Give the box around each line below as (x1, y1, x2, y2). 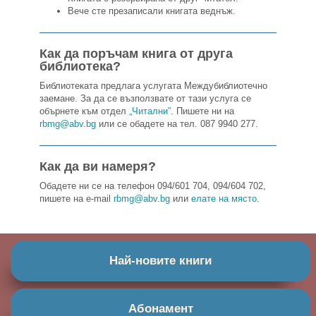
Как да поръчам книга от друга (39, 47, 233, 61)
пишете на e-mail (39, 193, 114, 204)
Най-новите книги (109, 254, 212, 267)
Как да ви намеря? (39, 159, 157, 174)
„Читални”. (129, 106, 174, 116)
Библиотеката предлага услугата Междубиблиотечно (39, 80, 268, 91)
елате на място (191, 193, 257, 204)
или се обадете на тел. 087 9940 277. (96, 119, 259, 129)
